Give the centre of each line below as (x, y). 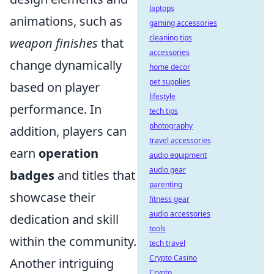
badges (32, 175)
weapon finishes (54, 43)
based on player (55, 87)
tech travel (167, 243)
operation (68, 153)
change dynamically (66, 65)
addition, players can (68, 131)
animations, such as (66, 21)
